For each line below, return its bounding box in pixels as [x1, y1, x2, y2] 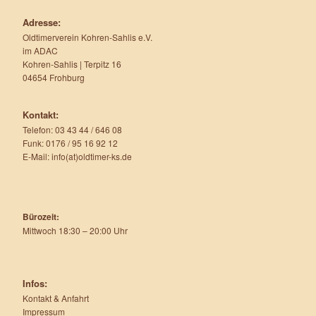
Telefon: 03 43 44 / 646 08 [23, 123, 122, 135]
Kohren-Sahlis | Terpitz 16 [23, 57, 121, 70]
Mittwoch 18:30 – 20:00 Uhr [23, 224, 128, 236]
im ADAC [23, 44, 58, 56]
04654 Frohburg [23, 71, 85, 83]
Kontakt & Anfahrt [23, 291, 89, 304]
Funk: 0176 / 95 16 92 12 [23, 136, 118, 149]
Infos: [23, 276, 47, 290]
